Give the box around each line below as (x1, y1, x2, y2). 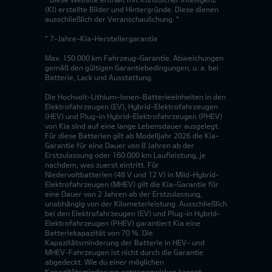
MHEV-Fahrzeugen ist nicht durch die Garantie (45, 248, 203, 257)
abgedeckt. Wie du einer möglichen (45, 257, 164, 267)
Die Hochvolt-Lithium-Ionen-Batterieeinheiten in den (45, 92, 226, 101)
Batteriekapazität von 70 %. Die (45, 228, 153, 237)
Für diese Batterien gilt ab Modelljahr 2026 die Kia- (45, 131, 219, 140)
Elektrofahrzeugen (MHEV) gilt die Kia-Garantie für (45, 180, 219, 189)
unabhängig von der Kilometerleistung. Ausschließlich (45, 199, 227, 208)
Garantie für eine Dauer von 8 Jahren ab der (45, 141, 194, 150)
